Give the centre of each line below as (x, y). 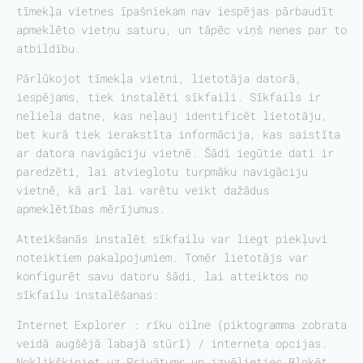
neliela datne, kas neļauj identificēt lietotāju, (172, 115)
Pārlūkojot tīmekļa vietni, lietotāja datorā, (159, 78)
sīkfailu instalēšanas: (88, 295)
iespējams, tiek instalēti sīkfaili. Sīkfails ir (169, 97)
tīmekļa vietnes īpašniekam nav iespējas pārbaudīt (175, 11)
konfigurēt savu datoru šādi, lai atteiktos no (162, 276)
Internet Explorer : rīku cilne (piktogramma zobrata (181, 325)
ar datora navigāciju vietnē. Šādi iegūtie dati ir (175, 153)
